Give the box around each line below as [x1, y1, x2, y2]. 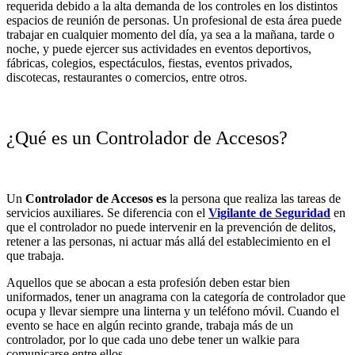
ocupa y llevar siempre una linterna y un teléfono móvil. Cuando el [6, 304, 339, 319]
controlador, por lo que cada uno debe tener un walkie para [6, 333, 300, 347]
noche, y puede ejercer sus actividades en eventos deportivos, [6, 42, 311, 56]
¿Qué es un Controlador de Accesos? [6, 128, 288, 149]
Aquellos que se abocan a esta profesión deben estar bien [6, 276, 290, 290]
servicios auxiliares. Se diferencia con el [6, 206, 208, 220]
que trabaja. [6, 249, 67, 263]
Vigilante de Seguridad [208, 206, 330, 220]
